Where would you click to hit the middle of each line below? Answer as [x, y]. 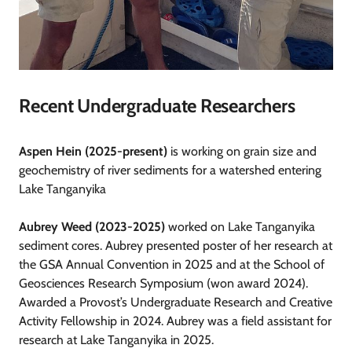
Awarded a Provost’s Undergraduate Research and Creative [176, 302]
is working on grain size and [242, 152]
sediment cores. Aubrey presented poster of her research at [176, 246]
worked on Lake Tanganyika [242, 227]
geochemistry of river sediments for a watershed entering [170, 170]
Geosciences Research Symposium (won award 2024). [163, 284]
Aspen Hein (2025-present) [93, 152]
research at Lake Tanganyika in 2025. [116, 340]
